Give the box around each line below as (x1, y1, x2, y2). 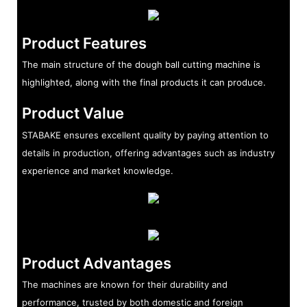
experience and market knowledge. (21, 164, 173, 176)
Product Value (21, 104, 124, 123)
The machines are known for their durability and (21, 279, 228, 291)
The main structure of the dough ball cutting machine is (21, 59, 260, 71)
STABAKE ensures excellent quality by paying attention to (21, 129, 269, 140)
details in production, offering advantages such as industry (21, 147, 275, 158)
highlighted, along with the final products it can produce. (21, 77, 266, 88)
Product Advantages (21, 254, 171, 272)
